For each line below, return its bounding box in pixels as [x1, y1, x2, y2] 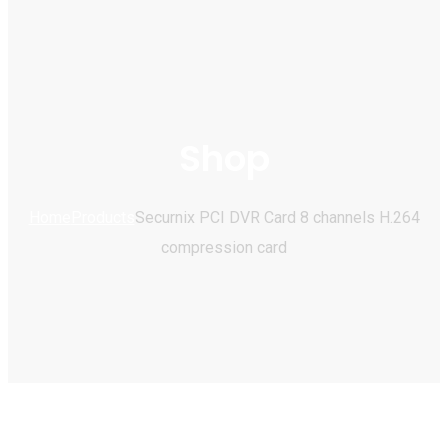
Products [70, 208, 135, 228]
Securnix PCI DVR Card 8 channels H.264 [134, 208, 420, 228]
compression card [161, 238, 287, 258]
